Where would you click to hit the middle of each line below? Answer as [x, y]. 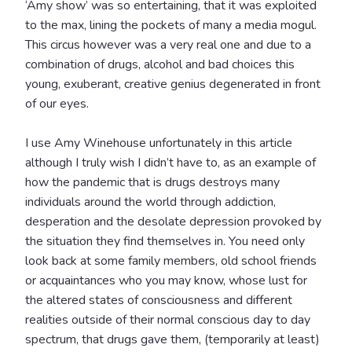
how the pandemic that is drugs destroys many [152, 182]
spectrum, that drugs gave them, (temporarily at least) [172, 339]
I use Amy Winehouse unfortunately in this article [159, 143]
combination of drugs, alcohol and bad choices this [160, 64]
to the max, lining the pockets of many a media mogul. [171, 25]
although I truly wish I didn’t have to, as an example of [170, 162]
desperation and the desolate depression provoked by [173, 221]
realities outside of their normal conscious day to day [168, 319]
